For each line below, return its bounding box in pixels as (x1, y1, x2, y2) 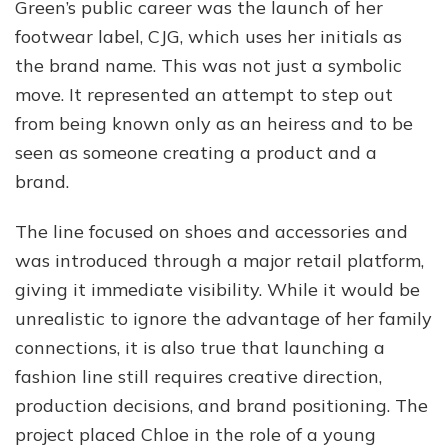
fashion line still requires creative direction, (15, 365, 382, 389)
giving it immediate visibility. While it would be (15, 278, 420, 302)
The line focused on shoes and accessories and (15, 220, 408, 244)
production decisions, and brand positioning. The (15, 394, 428, 418)
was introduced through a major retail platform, (15, 249, 424, 273)
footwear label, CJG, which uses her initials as (15, 25, 402, 49)
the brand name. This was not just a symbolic (15, 54, 402, 78)
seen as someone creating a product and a (15, 141, 377, 165)
